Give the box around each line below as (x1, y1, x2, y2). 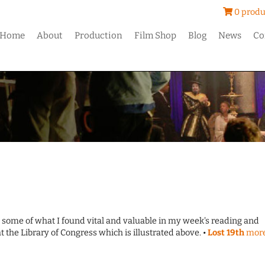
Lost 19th (208, 228, 246, 238)
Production (75, 30, 123, 41)
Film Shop (134, 30, 177, 41)
